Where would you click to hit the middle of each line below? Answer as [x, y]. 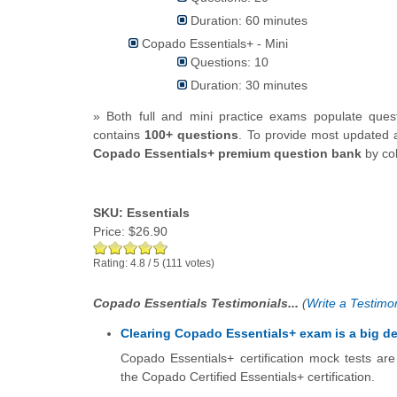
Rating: [112, 264]
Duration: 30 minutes [249, 86]
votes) [198, 264]
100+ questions [190, 135]
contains [117, 135]
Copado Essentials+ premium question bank [227, 154]
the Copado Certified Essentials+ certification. [248, 377]
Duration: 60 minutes [249, 21]
